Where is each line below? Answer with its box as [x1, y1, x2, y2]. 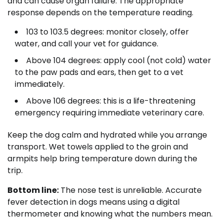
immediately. [15, 78, 65, 90]
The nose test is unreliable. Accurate [59, 184, 202, 196]
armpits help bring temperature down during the [7, 153, 197, 165]
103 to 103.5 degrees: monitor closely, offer [26, 26, 189, 38]
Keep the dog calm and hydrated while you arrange [7, 129, 207, 141]
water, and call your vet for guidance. [15, 38, 158, 50]
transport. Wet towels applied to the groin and [7, 141, 188, 153]
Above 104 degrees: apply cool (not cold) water [26, 55, 211, 67]
